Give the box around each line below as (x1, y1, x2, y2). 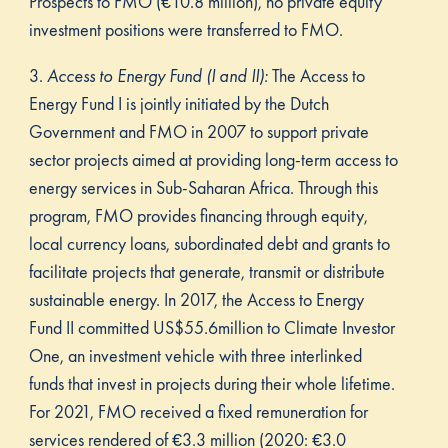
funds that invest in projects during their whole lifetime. (28, 372, 395, 396)
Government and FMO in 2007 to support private (28, 120, 369, 144)
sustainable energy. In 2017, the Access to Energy (28, 288, 364, 312)
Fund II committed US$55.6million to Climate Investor (28, 316, 395, 340)
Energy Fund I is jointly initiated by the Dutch (28, 92, 329, 116)
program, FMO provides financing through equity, (28, 204, 368, 228)
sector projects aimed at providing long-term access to (28, 148, 398, 172)
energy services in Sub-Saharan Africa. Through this (28, 176, 378, 200)
